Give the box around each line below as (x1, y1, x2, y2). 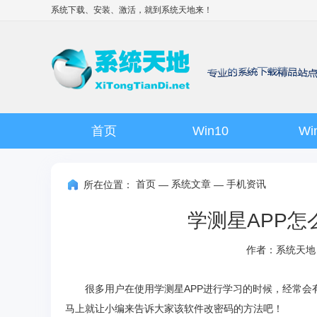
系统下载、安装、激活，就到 (51, 5, 161, 15)
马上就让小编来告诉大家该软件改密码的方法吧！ (65, 303, 283, 315)
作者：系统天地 (246, 244, 316, 256)
